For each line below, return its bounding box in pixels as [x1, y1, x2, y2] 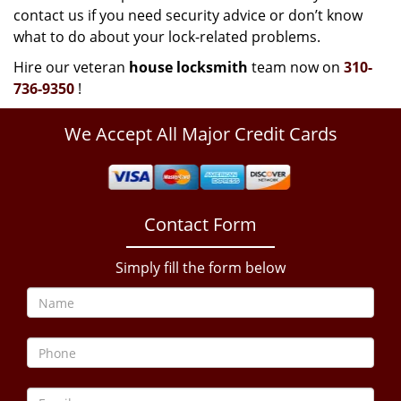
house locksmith [129, 57, 248, 77]
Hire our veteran [13, 57, 129, 77]
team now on [248, 57, 344, 77]
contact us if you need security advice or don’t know [13, 5, 363, 25]
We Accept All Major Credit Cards [64, 122, 337, 146]
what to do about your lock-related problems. [13, 27, 320, 47]
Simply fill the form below [115, 258, 286, 277]
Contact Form [144, 212, 257, 236]
